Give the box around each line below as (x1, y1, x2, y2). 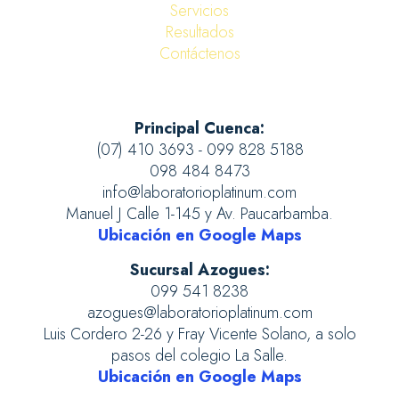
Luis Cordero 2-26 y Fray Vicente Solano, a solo (43, 322, 356, 346)
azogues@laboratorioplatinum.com (86, 301, 313, 324)
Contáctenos (159, 42, 240, 65)
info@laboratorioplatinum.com (102, 181, 297, 204)
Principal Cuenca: (134, 117, 265, 140)
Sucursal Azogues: (129, 258, 270, 281)
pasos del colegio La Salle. (111, 344, 288, 367)
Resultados (165, 20, 234, 44)
